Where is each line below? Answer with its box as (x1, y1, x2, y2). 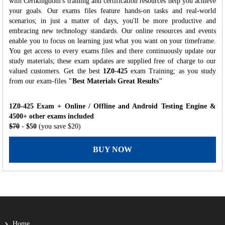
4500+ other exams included (9, 112, 94, 120)
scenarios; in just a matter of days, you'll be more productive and (9, 17, 216, 25)
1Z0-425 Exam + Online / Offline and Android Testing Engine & (9, 102, 216, 110)
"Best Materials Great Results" (68, 77, 163, 85)
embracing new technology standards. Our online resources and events (9, 27, 216, 35)
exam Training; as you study (128, 67, 216, 75)
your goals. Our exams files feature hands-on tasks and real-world (9, 7, 216, 15)
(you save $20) (39, 122, 81, 130)
